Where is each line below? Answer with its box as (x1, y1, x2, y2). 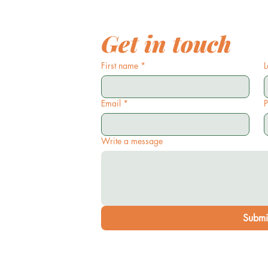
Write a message (101, 135, 163, 147)
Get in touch (101, 28, 232, 59)
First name (101, 60, 138, 71)
